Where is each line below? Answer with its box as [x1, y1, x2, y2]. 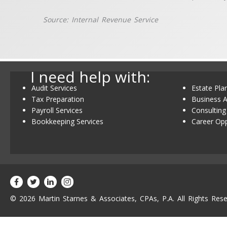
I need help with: [30, 66, 150, 87]
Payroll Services [31, 105, 83, 115]
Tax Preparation [31, 94, 84, 104]
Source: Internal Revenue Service [43, 14, 159, 24]
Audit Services [31, 83, 77, 93]
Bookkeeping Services [31, 117, 103, 126]
